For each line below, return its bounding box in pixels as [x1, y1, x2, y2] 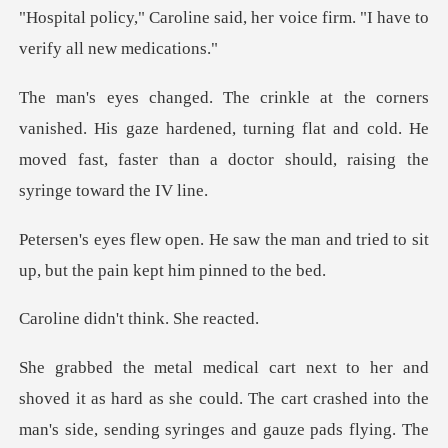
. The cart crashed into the [238, 389, 429, 409]
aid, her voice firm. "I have [221, 7, 415, 27]
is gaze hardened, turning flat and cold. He [106, 118, 429, 138]
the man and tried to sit [264, 229, 429, 249]
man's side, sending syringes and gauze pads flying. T [19, 420, 412, 440]
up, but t [19, 260, 78, 280]
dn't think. [98, 309, 170, 329]
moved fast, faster [19, 149, 159, 169]
